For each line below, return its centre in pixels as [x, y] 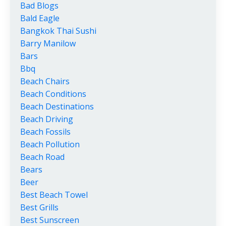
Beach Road [42, 157]
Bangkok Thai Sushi [58, 31]
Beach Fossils [45, 131]
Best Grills [39, 207]
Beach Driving [47, 119]
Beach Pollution [50, 144]
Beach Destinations [57, 106]
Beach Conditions [53, 94]
